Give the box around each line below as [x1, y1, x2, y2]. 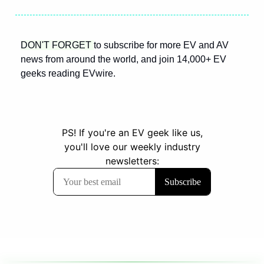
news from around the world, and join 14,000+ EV [21, 54, 226, 65]
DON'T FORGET [21, 40, 94, 51]
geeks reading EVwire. [21, 68, 115, 79]
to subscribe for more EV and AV [94, 40, 229, 51]
